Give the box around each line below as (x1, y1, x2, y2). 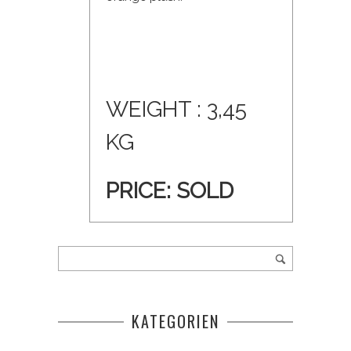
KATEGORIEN (132, 309, 219, 334)
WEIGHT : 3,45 (106, 96, 247, 123)
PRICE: (106, 178, 176, 204)
